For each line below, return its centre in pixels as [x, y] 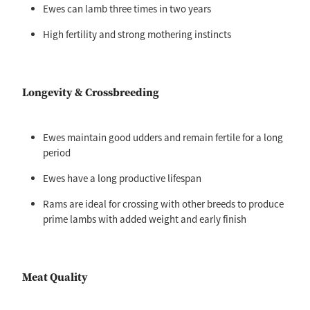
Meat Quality [55, 277]
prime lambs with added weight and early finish [145, 219]
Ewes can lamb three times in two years [127, 9]
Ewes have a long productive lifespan [122, 179]
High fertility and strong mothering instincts [137, 35]
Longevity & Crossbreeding [91, 93]
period [57, 153]
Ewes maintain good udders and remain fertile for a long [163, 138]
